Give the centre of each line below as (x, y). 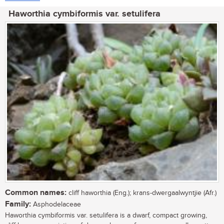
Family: (18, 204)
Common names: (36, 193)
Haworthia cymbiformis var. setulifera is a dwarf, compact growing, (106, 216)
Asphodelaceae (56, 205)
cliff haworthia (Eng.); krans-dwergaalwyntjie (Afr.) (141, 193)
